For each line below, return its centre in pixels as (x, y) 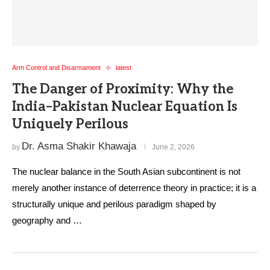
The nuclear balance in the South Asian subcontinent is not (126, 171)
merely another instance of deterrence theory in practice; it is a (134, 188)
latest (124, 67)
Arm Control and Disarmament (56, 67)
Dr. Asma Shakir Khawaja (79, 146)
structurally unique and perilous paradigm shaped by (114, 204)
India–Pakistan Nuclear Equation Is (125, 107)
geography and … (47, 220)
